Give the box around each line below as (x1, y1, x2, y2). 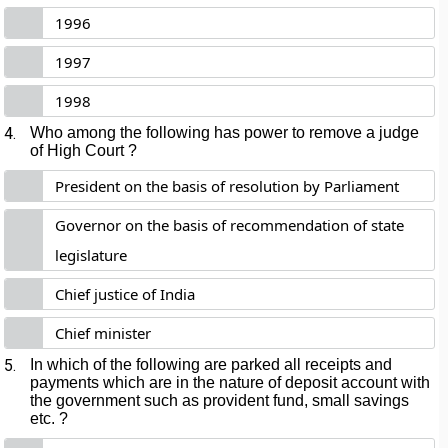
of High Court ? (30, 142, 138, 159)
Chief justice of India (55, 284, 196, 304)
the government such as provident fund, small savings (30, 392, 410, 409)
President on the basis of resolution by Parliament (55, 176, 400, 196)
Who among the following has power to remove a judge (30, 124, 420, 141)
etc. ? (30, 410, 69, 427)
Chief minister (55, 323, 152, 343)
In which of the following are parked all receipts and (30, 356, 393, 373)
